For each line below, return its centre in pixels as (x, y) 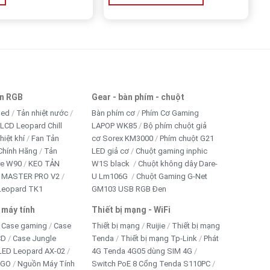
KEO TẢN (44, 163)
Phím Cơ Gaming (171, 113)
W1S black (112, 163)
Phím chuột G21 (187, 138)
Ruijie (156, 225)
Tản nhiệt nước (42, 113)
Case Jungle (34, 238)
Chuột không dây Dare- (178, 163)
